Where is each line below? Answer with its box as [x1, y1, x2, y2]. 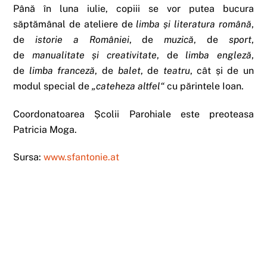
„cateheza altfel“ [92, 80, 165, 92]
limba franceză [29, 64, 95, 76]
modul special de [13, 80, 92, 92]
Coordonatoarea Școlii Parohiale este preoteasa [13, 108, 254, 120]
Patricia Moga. [13, 123, 77, 135]
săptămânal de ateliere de [13, 18, 136, 30]
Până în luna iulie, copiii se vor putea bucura [13, 2, 254, 14]
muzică [164, 33, 194, 45]
